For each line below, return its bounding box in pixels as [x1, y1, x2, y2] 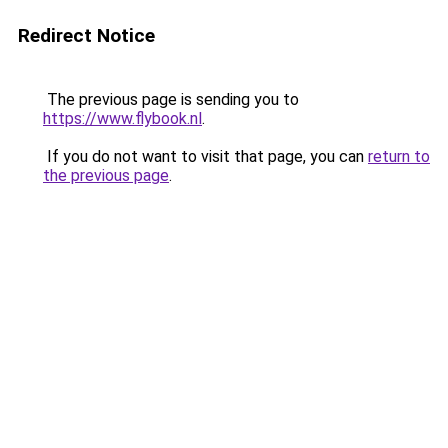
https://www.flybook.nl [43, 109, 202, 128]
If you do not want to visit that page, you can [43, 147, 368, 166]
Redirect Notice [18, 24, 155, 47]
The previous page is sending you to [43, 90, 299, 109]
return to [368, 147, 430, 166]
